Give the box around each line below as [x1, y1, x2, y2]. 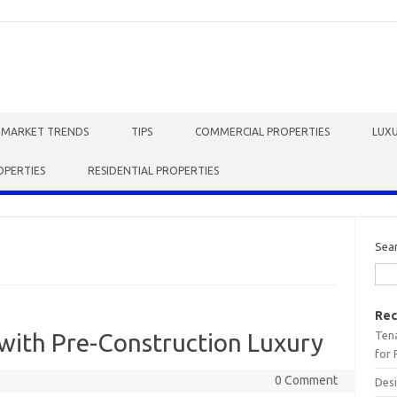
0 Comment [274, 373, 338, 387]
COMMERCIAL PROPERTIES [195, 126, 330, 137]
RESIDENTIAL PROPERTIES [88, 165, 219, 176]
